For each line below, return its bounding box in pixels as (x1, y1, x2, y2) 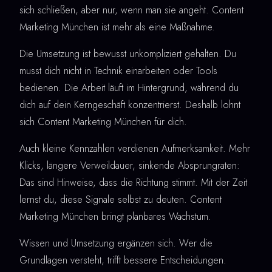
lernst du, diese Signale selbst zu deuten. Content (19, 192, 222, 207)
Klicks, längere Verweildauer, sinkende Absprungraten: (19, 158, 240, 173)
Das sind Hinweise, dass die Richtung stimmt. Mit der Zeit (19, 175, 247, 190)
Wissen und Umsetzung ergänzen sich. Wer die (19, 236, 212, 251)
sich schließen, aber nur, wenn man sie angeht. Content (19, 3, 243, 18)
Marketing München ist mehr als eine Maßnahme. (19, 20, 215, 35)
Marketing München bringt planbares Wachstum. (19, 209, 211, 224)
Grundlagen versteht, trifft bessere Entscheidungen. (19, 253, 226, 268)
